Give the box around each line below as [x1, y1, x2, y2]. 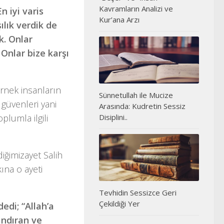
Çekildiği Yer [99, 198, 140, 209]
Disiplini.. [99, 112, 127, 122]
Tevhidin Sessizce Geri [99, 187, 176, 198]
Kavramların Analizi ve [99, 3, 173, 13]
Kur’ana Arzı [99, 14, 139, 24]
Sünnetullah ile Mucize [99, 90, 173, 100]
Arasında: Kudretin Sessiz [99, 101, 185, 111]
